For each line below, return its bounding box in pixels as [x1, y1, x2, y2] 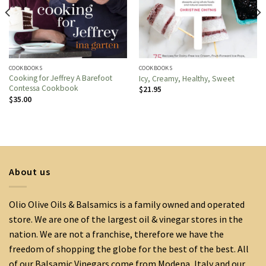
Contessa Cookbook [8, 83, 78, 94]
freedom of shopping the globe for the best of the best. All [9, 242, 249, 255]
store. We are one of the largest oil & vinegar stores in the [9, 213, 243, 225]
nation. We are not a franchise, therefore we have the [9, 227, 224, 240]
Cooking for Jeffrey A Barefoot [8, 73, 112, 84]
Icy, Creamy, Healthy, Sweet [138, 74, 235, 84]
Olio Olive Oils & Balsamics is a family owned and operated [9, 198, 245, 210]
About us [9, 166, 50, 178]
